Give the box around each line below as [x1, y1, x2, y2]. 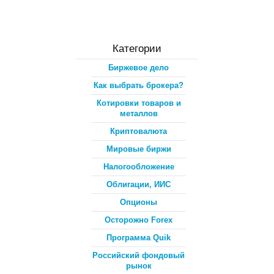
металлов [119, 108, 158, 118]
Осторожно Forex [105, 215, 172, 224]
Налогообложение [103, 161, 174, 171]
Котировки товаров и [96, 98, 181, 108]
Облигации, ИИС [106, 179, 171, 189]
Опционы [120, 197, 157, 207]
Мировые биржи [106, 144, 171, 154]
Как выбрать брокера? [94, 80, 183, 90]
